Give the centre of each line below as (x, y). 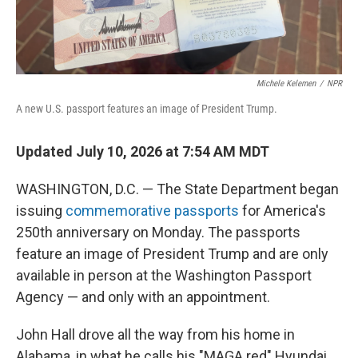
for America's (282, 210)
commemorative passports (152, 210)
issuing (41, 210)
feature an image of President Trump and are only (172, 253)
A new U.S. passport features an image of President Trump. (147, 108)
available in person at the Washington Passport (164, 275)
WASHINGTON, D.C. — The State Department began (177, 189)
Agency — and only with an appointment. (143, 296)
